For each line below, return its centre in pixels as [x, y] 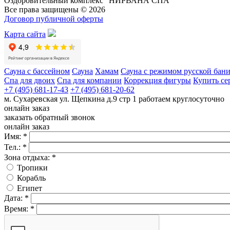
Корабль [31, 178]
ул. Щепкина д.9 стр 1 [98, 99]
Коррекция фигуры [157, 81]
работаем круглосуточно [181, 99]
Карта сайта [25, 34]
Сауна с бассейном [37, 71]
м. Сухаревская [32, 99]
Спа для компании [89, 81]
